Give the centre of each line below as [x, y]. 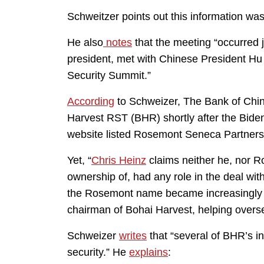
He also [85, 43]
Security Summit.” [109, 76]
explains [148, 253]
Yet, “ [79, 161]
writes [133, 236]
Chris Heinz [119, 161]
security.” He [98, 253]
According [91, 102]
